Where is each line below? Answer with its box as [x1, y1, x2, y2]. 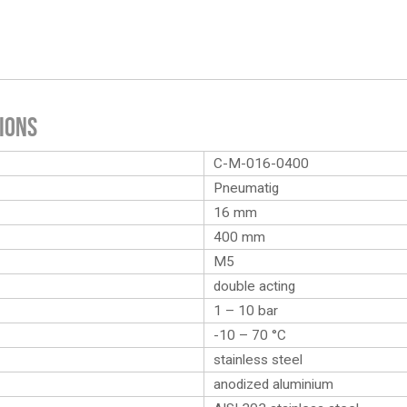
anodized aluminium [213, 376, 333, 392]
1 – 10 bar [213, 303, 278, 319]
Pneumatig [213, 180, 279, 196]
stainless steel [213, 352, 303, 368]
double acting [213, 278, 295, 294]
